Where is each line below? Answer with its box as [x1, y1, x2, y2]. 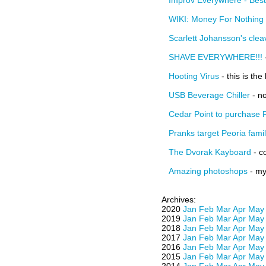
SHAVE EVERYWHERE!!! [169, 52, 262, 62]
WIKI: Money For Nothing [169, 14, 264, 24]
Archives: [161, 195, 196, 204]
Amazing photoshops [169, 166, 248, 176]
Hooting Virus [169, 71, 219, 81]
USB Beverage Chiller [169, 90, 250, 100]
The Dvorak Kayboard [169, 147, 251, 157]
